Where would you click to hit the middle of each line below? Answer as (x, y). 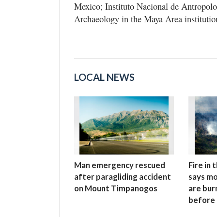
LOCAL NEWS (104, 77)
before (202, 200)
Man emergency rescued (120, 165)
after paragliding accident (123, 176)
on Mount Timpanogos (116, 188)
